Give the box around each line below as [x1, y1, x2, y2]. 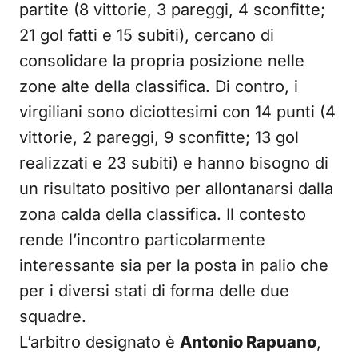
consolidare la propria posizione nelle [19, 51, 304, 70]
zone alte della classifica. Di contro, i [19, 77, 298, 96]
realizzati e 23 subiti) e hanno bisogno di [19, 153, 328, 173]
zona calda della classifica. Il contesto [19, 205, 306, 224]
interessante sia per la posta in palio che [19, 256, 328, 275]
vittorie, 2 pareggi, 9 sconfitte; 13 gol [19, 128, 299, 147]
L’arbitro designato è [19, 332, 180, 352]
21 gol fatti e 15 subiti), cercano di [19, 26, 274, 45]
